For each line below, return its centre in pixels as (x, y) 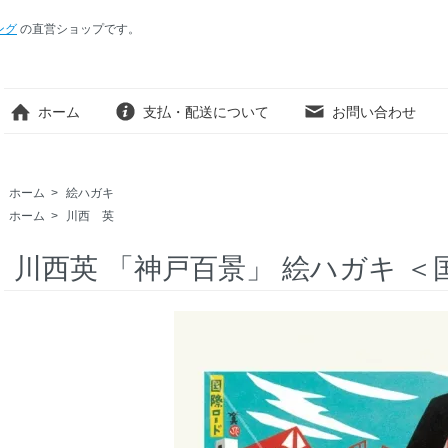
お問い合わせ (374, 111)
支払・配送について (206, 111)
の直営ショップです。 (78, 29)
